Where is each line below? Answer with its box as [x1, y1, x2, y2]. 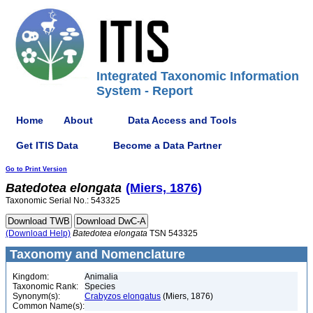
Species [85, 282, 115, 291]
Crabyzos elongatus [85, 291, 161, 301]
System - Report [96, 84, 193, 98]
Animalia [85, 272, 118, 282]
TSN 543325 [147, 228, 198, 238]
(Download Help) [6, 228, 71, 238]
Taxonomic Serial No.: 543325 [6, 196, 120, 205]
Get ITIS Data [16, 139, 78, 151]
